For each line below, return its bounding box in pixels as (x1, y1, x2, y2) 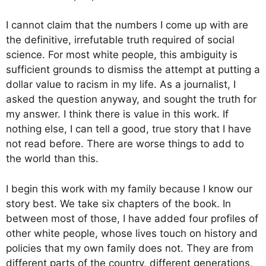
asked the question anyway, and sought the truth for (6, 93, 256, 105)
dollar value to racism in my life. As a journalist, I (6, 78, 236, 90)
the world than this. (6, 153, 99, 164)
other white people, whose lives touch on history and (6, 227, 258, 239)
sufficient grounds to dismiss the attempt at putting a (6, 64, 260, 75)
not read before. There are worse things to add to (6, 138, 244, 150)
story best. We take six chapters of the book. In (6, 197, 231, 210)
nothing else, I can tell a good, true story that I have (6, 123, 251, 135)
